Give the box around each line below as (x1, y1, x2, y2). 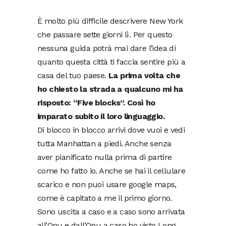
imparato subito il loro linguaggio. (37, 111, 164, 121)
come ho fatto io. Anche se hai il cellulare (37, 166, 186, 176)
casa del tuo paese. (37, 71, 108, 80)
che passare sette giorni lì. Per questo (37, 30, 173, 39)
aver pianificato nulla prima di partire (37, 152, 172, 162)
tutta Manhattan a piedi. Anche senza (37, 139, 172, 148)
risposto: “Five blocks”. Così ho (37, 98, 155, 107)
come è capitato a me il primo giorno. (37, 193, 172, 203)
